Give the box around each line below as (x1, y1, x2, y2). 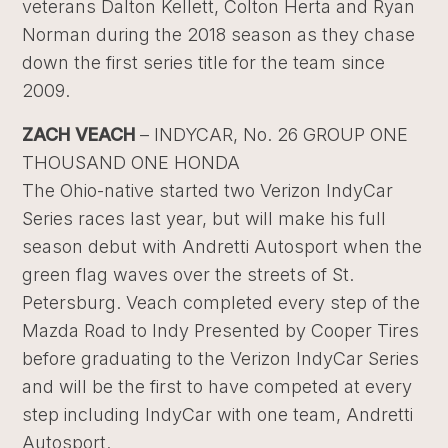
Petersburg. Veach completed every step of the (22, 292, 421, 313)
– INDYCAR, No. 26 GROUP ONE (140, 124, 409, 145)
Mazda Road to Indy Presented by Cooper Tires (22, 320, 420, 341)
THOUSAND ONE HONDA (22, 152, 241, 173)
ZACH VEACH (22, 124, 136, 145)
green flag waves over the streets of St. (22, 264, 355, 285)
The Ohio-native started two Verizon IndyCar (22, 180, 394, 201)
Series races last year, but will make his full (22, 208, 387, 229)
